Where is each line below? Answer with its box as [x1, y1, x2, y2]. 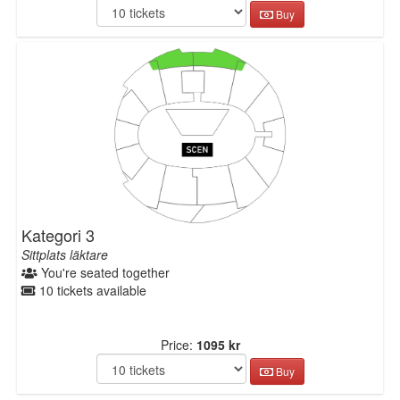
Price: [160, 336, 196, 354]
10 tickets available [36, 281, 147, 299]
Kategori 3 [21, 223, 96, 246]
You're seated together [37, 263, 171, 281]
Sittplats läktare [21, 246, 109, 263]
